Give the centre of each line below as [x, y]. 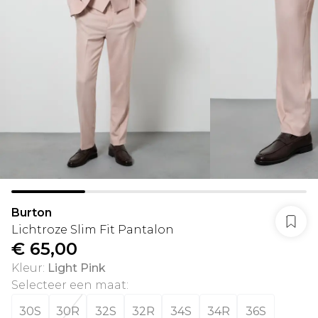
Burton [32, 213]
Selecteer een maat [69, 285]
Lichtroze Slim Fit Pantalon [93, 230]
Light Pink [77, 268]
